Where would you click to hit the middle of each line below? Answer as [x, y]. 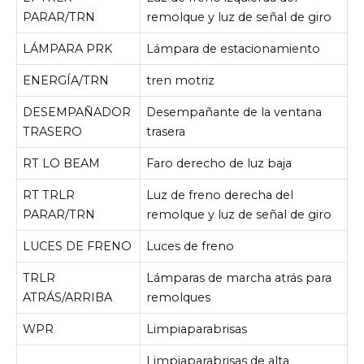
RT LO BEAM [62, 164]
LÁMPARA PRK [68, 49]
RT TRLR [49, 195]
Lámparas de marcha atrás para [239, 278]
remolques [179, 298]
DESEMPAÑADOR [77, 113]
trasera [166, 132]
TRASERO [53, 132]
